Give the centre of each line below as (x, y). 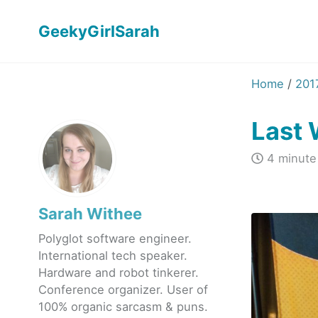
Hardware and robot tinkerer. (119, 273)
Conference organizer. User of (123, 290)
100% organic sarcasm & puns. (123, 307)
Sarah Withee (90, 214)
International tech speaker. (113, 256)
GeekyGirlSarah (99, 31)
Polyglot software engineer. (115, 238)
